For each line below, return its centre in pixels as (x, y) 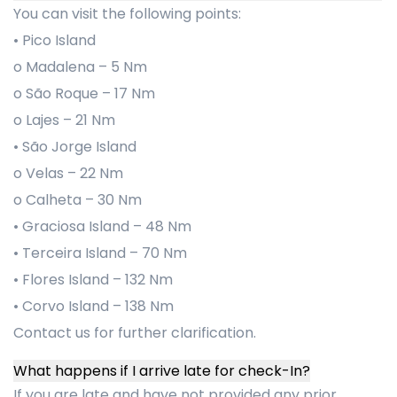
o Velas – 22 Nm (68, 173)
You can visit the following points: (127, 14)
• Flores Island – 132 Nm (93, 280)
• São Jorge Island (75, 147)
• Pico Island (54, 40)
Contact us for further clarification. (135, 333)
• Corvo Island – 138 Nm (93, 306)
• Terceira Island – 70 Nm (100, 253)
